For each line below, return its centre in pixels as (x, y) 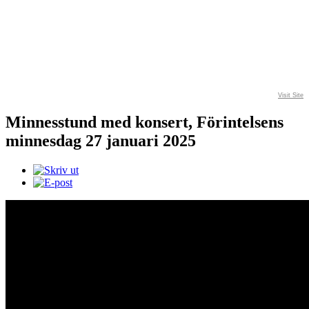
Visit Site (291, 95)
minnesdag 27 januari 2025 (101, 140)
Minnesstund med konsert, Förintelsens (144, 122)
